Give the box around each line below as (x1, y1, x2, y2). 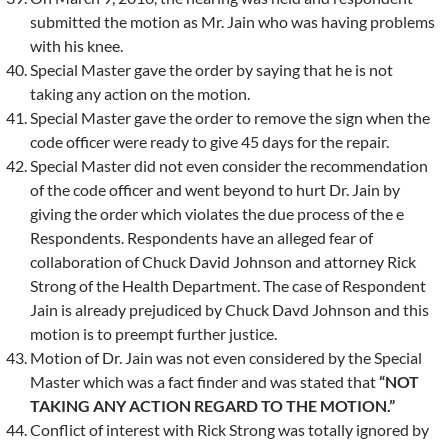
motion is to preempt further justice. (30, 323, 277, 343)
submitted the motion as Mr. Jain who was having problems (30, 11, 435, 31)
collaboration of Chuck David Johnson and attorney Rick (30, 251, 416, 271)
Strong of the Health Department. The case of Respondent (30, 275, 426, 295)
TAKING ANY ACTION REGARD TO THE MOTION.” (30, 395, 395, 415)
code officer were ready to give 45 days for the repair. (30, 131, 389, 151)
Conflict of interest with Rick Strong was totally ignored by (30, 419, 429, 439)
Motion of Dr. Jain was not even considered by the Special (30, 347, 422, 367)
